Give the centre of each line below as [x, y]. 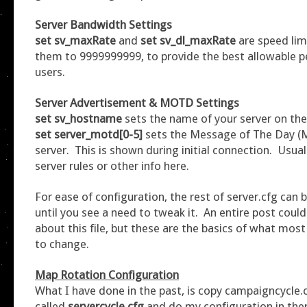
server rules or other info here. [112, 165]
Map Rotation [70, 274]
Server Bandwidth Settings [103, 24]
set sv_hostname [80, 118]
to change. [62, 244]
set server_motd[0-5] [90, 134]
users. [50, 72]
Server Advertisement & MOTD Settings [137, 102]
